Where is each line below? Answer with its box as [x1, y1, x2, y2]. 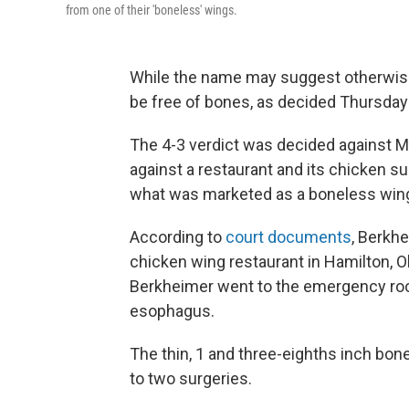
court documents [225, 227, 351, 246]
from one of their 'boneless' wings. [66, 3, 237, 17]
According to [130, 227, 225, 246]
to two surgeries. [130, 369, 252, 388]
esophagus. [130, 301, 215, 320]
